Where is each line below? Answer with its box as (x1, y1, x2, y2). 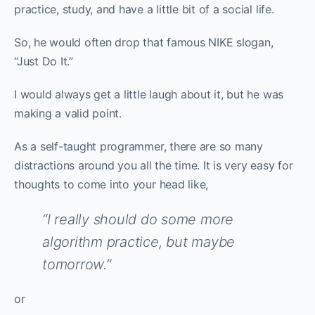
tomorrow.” (42, 255, 111, 273)
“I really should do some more (42, 210, 234, 228)
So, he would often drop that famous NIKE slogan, (14, 34, 274, 49)
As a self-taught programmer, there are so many (14, 139, 263, 153)
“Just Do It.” (14, 53, 73, 68)
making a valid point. (14, 105, 122, 120)
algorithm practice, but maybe (42, 233, 236, 250)
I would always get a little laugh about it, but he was (14, 86, 284, 101)
